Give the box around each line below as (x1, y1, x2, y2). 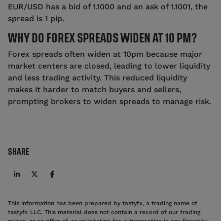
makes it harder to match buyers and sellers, (8, 84, 181, 94)
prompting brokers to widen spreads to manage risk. (8, 96, 211, 106)
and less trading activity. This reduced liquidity (8, 73, 187, 82)
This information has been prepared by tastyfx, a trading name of (8, 199, 197, 207)
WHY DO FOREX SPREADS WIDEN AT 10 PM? (8, 33, 197, 43)
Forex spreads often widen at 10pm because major (8, 49, 202, 59)
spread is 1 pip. (8, 13, 64, 23)
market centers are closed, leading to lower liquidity (8, 61, 210, 71)
